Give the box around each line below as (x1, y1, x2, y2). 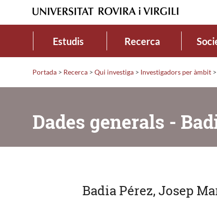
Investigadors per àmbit (140, 67, 211, 76)
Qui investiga (94, 67, 134, 76)
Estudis (52, 35, 84, 47)
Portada (32, 67, 57, 76)
